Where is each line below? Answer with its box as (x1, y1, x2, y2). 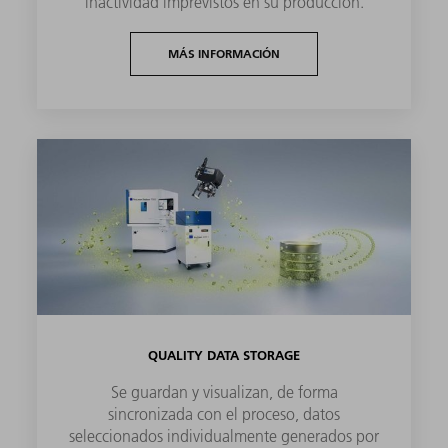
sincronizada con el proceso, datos (108, 403, 340, 424)
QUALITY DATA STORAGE (148, 346, 300, 363)
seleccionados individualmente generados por (69, 425, 379, 446)
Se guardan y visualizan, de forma (110, 381, 338, 402)
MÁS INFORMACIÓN (168, 45, 280, 61)
